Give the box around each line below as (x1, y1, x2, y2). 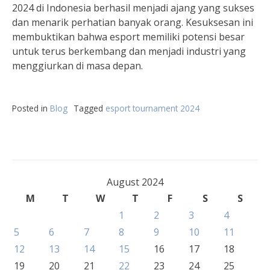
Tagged (74, 102, 105, 114)
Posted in (12, 102, 50, 114)
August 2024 (107, 175, 163, 189)
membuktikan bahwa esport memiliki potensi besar (12, 30, 245, 43)
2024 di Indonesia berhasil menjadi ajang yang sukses (12, 1, 254, 14)
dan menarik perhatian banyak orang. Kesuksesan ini (12, 16, 253, 29)
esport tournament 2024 (105, 102, 199, 114)
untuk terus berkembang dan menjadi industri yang (12, 45, 246, 58)
